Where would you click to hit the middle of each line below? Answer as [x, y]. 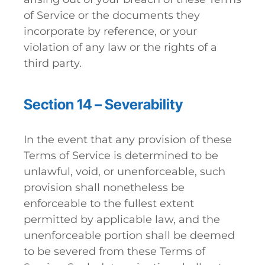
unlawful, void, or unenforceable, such [125, 172]
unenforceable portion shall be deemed [129, 235]
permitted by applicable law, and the [122, 219]
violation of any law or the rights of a [120, 47]
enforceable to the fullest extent [109, 203]
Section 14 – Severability [103, 104]
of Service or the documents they [112, 15]
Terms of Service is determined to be [121, 156]
